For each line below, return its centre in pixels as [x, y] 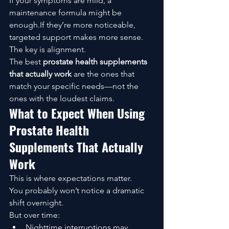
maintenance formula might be [66, 13]
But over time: [35, 215]
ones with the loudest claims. [62, 99]
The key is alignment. [48, 50]
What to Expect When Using [78, 113]
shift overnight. [36, 203]
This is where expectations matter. [71, 178]
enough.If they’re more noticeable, [73, 25]
